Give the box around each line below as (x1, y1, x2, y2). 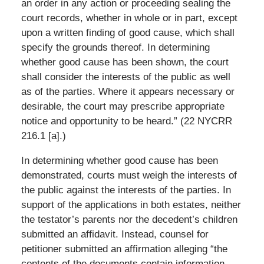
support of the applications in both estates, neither (21, 199, 241, 210)
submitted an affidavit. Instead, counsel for (21, 228, 209, 240)
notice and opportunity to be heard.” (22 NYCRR (21, 115, 232, 127)
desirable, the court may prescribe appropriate (21, 100, 225, 112)
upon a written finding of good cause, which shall (21, 27, 235, 38)
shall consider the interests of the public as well (21, 71, 230, 82)
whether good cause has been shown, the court (21, 56, 229, 68)
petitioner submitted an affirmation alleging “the (21, 243, 227, 255)
